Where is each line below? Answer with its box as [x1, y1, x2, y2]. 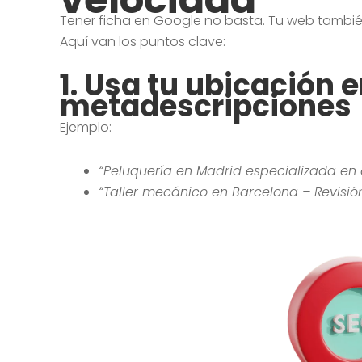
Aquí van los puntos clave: [59, 32, 225, 52]
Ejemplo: [59, 118, 112, 137]
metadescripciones [59, 86, 351, 128]
